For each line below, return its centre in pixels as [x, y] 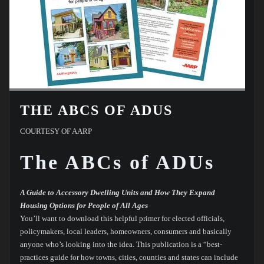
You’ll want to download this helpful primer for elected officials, [122, 219]
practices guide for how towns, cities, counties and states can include [129, 258]
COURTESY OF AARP [56, 131]
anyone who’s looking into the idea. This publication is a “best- [121, 245]
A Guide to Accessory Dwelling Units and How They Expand [117, 193]
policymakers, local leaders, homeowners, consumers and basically [126, 232]
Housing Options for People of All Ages [84, 206]
